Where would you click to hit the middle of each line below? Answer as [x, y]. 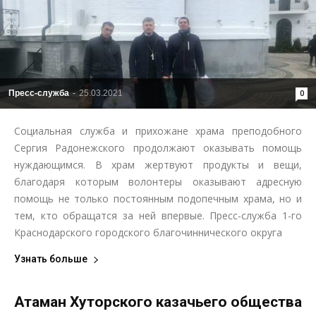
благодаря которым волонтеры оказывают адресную [158, 182]
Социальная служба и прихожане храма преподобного [158, 131]
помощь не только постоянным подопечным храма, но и [158, 199]
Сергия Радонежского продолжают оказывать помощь [158, 148]
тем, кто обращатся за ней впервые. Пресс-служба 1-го [158, 216]
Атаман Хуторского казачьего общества [158, 302]
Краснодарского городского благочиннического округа [148, 233]
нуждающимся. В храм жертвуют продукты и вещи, [158, 165]
